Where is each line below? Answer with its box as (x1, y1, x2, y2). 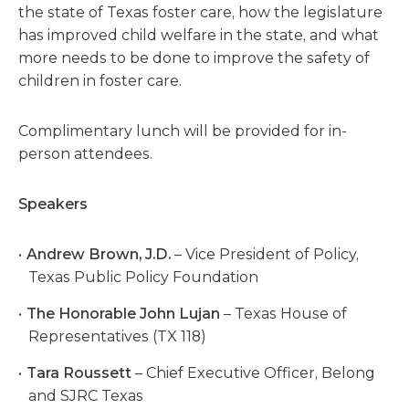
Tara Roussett (26, 364, 131, 382)
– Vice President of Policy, (170, 246, 359, 263)
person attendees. (18, 145, 152, 163)
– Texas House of (219, 305, 347, 322)
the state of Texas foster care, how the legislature (18, 4, 383, 21)
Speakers (18, 195, 88, 213)
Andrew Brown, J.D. (26, 246, 171, 263)
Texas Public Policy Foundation (28, 268, 259, 286)
